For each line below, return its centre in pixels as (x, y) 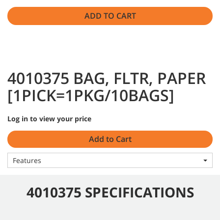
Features (27, 160)
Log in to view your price (49, 118)
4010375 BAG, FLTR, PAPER (107, 78)
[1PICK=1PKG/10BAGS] (91, 95)
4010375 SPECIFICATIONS (110, 192)
